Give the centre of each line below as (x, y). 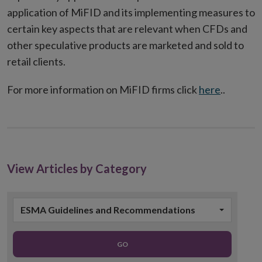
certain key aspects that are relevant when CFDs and (127, 29)
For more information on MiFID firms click (103, 89)
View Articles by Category (77, 168)
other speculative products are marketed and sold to (125, 45)
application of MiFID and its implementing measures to (131, 12)
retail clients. (36, 61)
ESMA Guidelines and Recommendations (108, 210)
